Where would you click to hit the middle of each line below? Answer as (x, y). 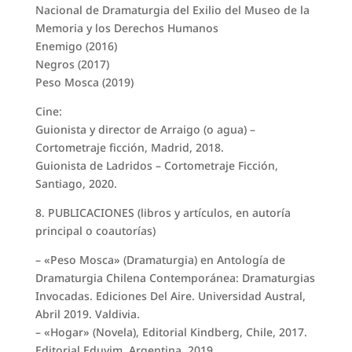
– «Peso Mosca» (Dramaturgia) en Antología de (160, 260)
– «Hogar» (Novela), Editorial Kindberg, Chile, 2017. (171, 332)
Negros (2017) (72, 64)
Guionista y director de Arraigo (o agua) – (145, 130)
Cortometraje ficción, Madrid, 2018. (129, 148)
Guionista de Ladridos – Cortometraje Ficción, (156, 166)
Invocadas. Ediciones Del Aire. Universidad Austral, (170, 296)
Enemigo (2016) (76, 46)
